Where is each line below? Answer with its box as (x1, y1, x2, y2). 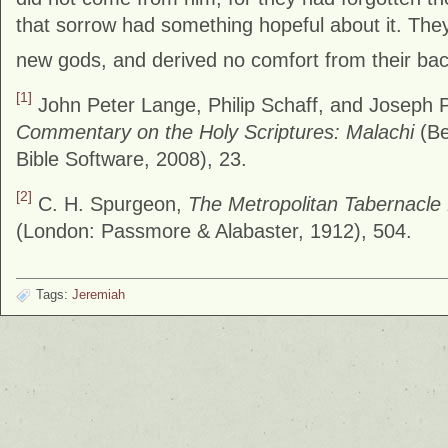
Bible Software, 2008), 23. (16, 147, 247, 170)
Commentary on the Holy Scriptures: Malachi (16, 120, 414, 143)
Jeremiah (72, 286, 125, 302)
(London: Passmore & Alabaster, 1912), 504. (16, 219, 412, 242)
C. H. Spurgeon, (32, 192, 188, 215)
